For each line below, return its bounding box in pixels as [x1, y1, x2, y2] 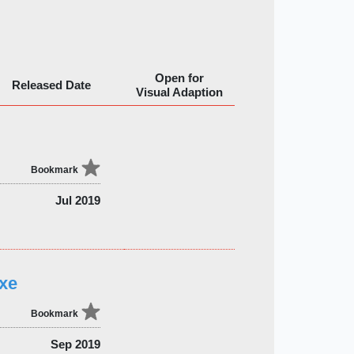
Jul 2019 [55, 193, 100, 207]
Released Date [11, 77, 91, 92]
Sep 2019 [50, 337, 100, 351]
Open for [154, 70, 204, 85]
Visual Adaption [135, 85, 223, 99]
